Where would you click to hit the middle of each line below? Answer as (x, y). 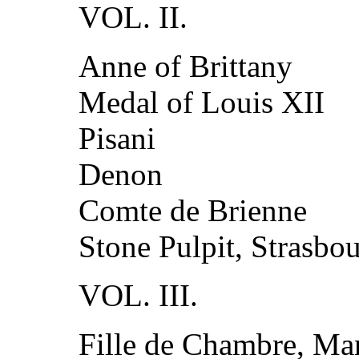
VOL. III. (138, 296)
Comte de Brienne (193, 211)
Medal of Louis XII (202, 103)
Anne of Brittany (186, 67)
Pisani (117, 139)
